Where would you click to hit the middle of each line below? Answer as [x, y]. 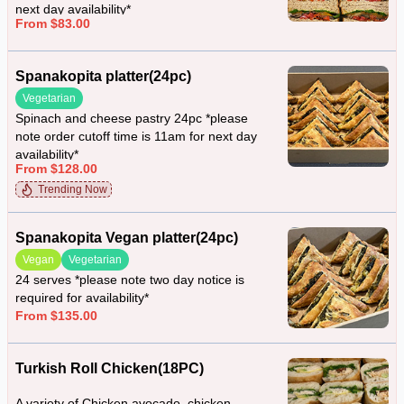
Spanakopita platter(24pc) [103, 76]
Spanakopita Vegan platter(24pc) [127, 238]
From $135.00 [56, 316]
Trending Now [73, 189]
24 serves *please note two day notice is [130, 280]
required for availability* [82, 298]
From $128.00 [56, 169]
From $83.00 [53, 23]
